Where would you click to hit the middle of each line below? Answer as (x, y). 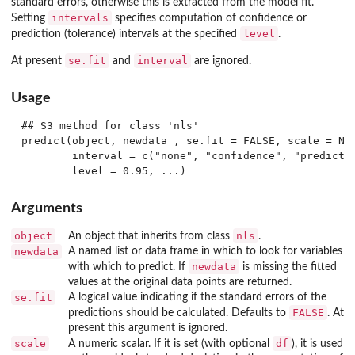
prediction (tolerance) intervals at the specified (126, 34)
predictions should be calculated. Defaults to (179, 313)
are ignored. (221, 61)
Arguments (47, 208)
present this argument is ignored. (148, 328)
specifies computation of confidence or (209, 18)
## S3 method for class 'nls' (110, 126)
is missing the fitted (288, 267)
